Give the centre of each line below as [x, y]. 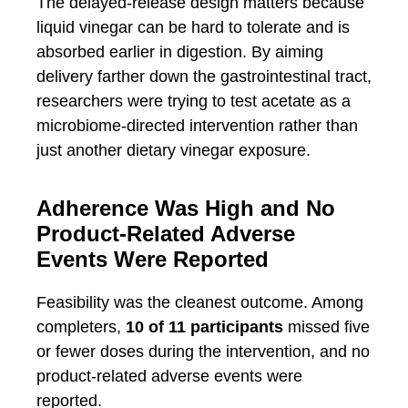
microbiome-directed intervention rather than [197, 126]
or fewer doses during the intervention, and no [203, 352]
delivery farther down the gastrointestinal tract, [204, 76]
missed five [326, 327]
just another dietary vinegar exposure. [173, 150]
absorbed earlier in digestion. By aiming [180, 52]
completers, [81, 327]
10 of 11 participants [204, 327]
